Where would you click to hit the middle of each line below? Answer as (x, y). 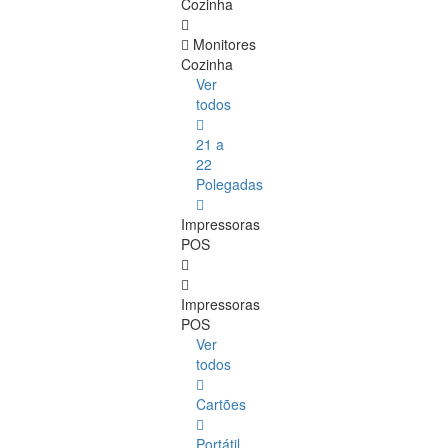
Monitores (224, 44)
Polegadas (229, 184)
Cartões (221, 404)
